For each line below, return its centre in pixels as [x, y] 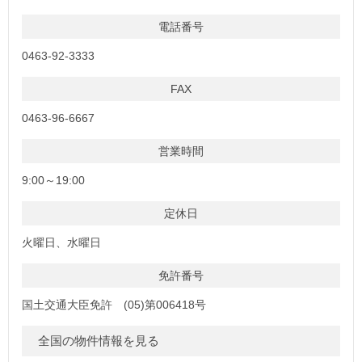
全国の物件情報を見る [99, 340]
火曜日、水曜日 [61, 242]
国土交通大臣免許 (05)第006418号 [114, 304]
